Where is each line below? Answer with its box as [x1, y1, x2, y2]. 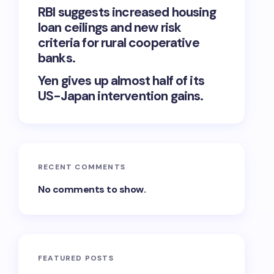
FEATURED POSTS [38, 253, 114, 263]
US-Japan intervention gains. [38, 87, 204, 105]
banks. [38, 50, 75, 67]
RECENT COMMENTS [38, 162, 125, 172]
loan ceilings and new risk [38, 19, 182, 36]
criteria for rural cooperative [38, 34, 199, 51]
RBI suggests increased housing [38, 4, 216, 21]
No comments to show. [38, 183, 146, 196]
